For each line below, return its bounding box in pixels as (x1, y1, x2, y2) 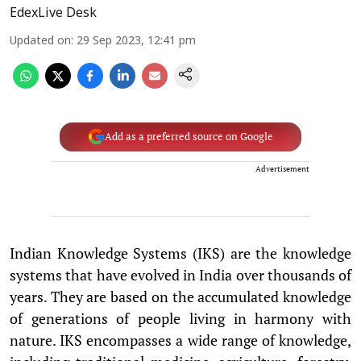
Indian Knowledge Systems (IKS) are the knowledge (10, 243, 351, 263)
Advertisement (255, 163, 309, 174)
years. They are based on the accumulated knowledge (10, 286, 351, 306)
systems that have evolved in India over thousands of (10, 264, 351, 284)
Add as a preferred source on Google (104, 130, 273, 143)
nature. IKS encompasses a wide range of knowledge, (10, 330, 351, 350)
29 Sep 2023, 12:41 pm (77, 34, 196, 48)
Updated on (10, 34, 71, 48)
